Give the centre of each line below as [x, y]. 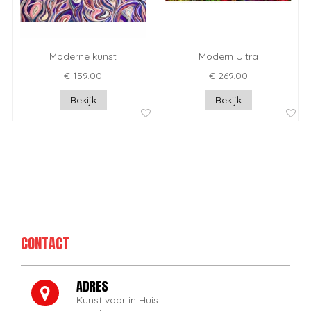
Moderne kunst [83, 56]
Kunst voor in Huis [117, 300]
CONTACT [45, 243]
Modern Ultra [228, 56]
